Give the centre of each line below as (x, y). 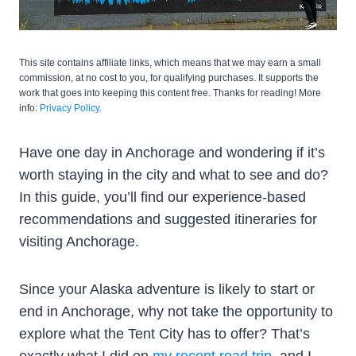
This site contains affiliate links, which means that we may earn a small (170, 62)
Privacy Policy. (71, 108)
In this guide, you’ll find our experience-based (163, 197)
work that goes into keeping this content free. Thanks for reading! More (170, 93)
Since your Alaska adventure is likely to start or (167, 289)
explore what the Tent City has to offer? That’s (164, 333)
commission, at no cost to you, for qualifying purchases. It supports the (169, 77)
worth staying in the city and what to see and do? (174, 174)
